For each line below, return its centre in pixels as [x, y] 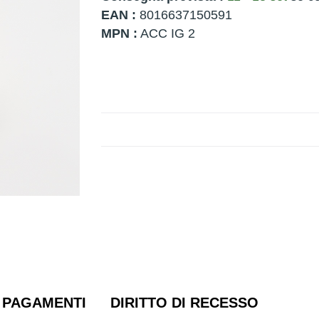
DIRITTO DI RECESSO [184, 303]
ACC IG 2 [166, 33]
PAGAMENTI [44, 303]
